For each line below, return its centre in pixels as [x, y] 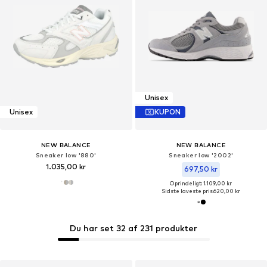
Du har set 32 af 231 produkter [133, 228]
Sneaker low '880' [66, 155]
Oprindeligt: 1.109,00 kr [201, 183]
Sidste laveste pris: [188, 191]
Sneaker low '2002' [201, 155]
